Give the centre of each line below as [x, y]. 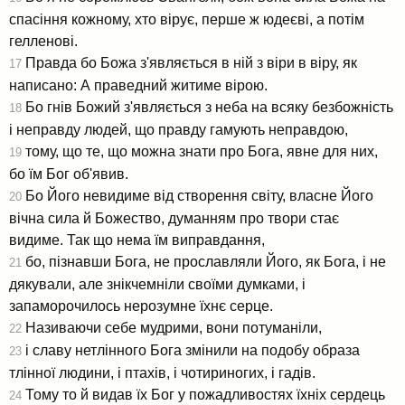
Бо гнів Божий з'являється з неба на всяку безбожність [207, 107]
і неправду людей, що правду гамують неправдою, [179, 129]
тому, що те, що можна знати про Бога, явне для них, [200, 151]
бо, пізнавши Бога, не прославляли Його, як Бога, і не [204, 261]
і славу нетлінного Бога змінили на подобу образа [191, 350]
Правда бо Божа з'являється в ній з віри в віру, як [189, 62]
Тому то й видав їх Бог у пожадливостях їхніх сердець [203, 394]
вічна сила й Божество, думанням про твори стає [174, 218]
